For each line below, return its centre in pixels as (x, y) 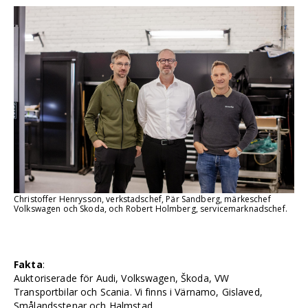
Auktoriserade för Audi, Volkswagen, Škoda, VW (122, 278)
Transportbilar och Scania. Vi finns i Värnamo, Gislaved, (138, 291)
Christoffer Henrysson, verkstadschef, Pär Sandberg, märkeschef (142, 199)
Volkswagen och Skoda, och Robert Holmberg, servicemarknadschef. (151, 208)
